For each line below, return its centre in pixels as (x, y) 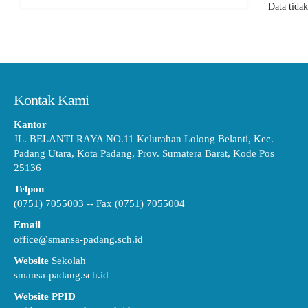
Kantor (30, 124)
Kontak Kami (51, 100)
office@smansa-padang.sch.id (78, 239)
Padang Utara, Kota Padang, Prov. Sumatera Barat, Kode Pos (144, 153)
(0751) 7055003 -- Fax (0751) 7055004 (99, 203)
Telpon (29, 189)
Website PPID (45, 296)
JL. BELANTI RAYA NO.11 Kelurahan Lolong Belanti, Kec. (144, 139)
